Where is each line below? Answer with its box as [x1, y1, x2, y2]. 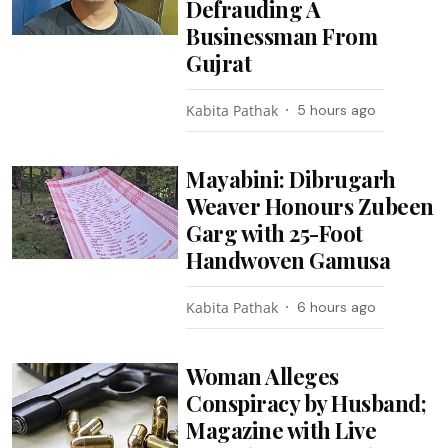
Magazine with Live [186, 414, 377, 445]
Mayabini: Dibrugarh [186, 163, 396, 194]
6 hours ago [297, 297, 377, 316]
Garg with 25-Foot [186, 217, 363, 248]
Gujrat [186, 47, 252, 78]
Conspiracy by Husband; [186, 387, 427, 418]
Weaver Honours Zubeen [186, 190, 434, 221]
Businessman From [186, 20, 378, 51]
